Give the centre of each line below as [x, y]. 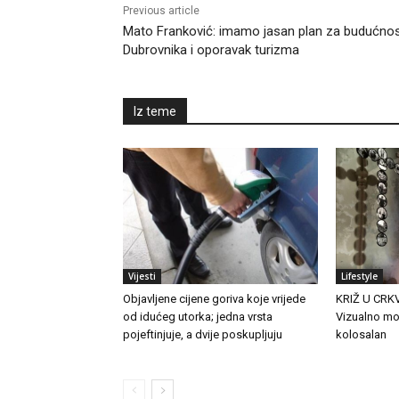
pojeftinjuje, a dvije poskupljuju [203, 335]
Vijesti [142, 277]
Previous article [161, 11]
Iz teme [155, 112]
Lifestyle [359, 277]
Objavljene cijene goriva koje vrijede [214, 299]
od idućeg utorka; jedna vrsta [198, 317]
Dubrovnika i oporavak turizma [211, 50]
